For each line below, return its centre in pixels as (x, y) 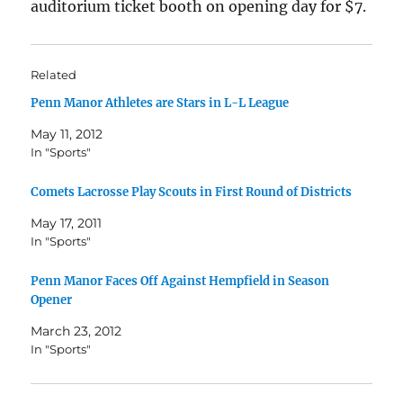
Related (54, 75)
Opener (52, 300)
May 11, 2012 (67, 134)
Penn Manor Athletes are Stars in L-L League (160, 103)
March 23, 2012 (76, 331)
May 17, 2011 (67, 223)
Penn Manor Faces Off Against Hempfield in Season (180, 281)
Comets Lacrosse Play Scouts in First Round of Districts (192, 192)
